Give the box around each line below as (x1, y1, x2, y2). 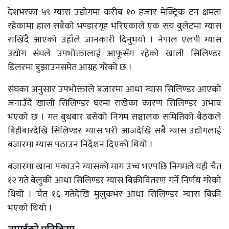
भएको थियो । (8, 200, 52, 216)
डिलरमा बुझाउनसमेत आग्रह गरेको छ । (8, 60, 132, 75)
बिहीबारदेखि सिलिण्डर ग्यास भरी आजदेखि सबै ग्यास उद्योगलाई (8, 123, 221, 139)
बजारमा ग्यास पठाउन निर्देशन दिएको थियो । (8, 137, 153, 152)
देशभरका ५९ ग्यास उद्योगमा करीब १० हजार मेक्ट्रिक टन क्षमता (8, 5, 221, 20)
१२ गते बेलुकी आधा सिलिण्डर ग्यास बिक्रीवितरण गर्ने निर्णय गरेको (8, 173, 221, 188)
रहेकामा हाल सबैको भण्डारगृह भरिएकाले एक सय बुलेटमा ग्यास (8, 18, 221, 34)
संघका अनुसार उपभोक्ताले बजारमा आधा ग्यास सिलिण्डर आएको (8, 82, 221, 97)
